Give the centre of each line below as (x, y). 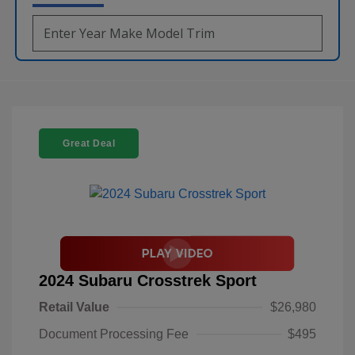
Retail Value (74, 307)
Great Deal (89, 143)
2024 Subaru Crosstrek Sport (148, 280)
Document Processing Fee (114, 334)
